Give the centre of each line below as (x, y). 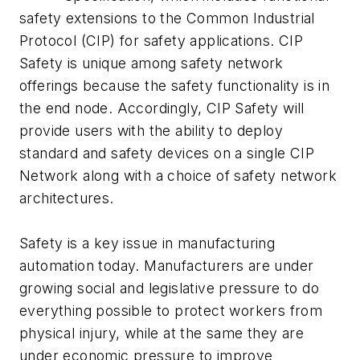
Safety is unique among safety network (151, 63)
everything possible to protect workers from (171, 311)
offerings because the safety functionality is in (175, 86)
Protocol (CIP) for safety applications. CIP (162, 41)
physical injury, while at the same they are (162, 333)
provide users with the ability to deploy (151, 131)
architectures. (67, 198)
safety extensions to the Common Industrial (167, 18)
